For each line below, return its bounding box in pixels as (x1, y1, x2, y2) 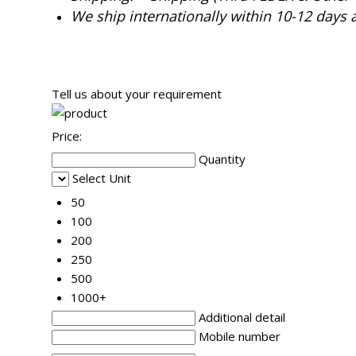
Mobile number (199, 328, 281, 345)
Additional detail (199, 309, 285, 326)
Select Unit (72, 170, 131, 187)
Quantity (199, 151, 246, 168)
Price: (52, 128, 82, 145)
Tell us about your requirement (52, 86, 222, 103)
